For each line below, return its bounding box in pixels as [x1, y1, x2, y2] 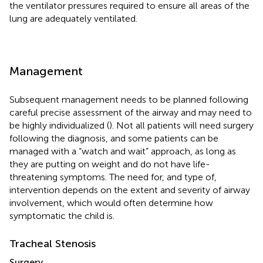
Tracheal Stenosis [9, 237, 96, 250]
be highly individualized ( [9, 119, 109, 131]
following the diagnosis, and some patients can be [9, 132, 218, 144]
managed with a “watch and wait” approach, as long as [9, 145, 236, 157]
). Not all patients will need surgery [109, 119, 254, 131]
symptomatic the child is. [9, 210, 114, 221]
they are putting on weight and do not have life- [9, 158, 210, 170]
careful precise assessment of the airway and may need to [9, 106, 252, 118]
